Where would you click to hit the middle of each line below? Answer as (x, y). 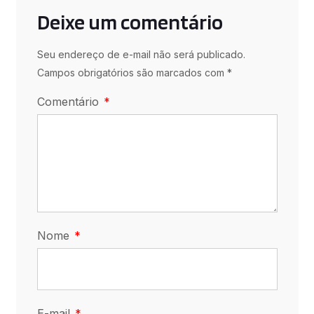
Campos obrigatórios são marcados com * (134, 72)
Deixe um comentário (130, 21)
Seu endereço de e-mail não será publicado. (141, 54)
